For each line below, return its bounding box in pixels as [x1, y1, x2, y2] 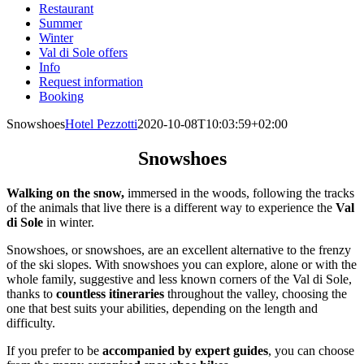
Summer [39, 16, 82, 30]
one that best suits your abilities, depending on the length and [6, 301, 318, 315]
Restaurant [39, 2, 93, 15]
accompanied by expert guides [102, 343, 268, 357]
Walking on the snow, [6, 185, 124, 200]
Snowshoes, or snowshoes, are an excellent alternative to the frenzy [6, 242, 351, 257]
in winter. [43, 214, 94, 229]
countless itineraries [56, 286, 164, 301]
